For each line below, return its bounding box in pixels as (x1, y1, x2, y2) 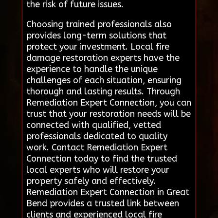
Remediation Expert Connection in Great (26, 187, 189, 198)
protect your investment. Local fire (26, 41, 169, 53)
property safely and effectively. (26, 176, 156, 187)
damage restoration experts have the (26, 53, 180, 64)
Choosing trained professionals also (26, 19, 172, 30)
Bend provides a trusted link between (26, 198, 179, 209)
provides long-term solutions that (26, 30, 166, 41)
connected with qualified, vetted (26, 120, 161, 131)
